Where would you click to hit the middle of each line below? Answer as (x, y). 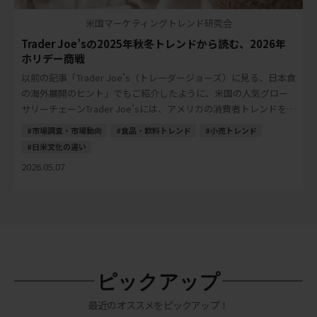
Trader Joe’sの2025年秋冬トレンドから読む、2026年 (154, 44)
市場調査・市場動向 (67, 130)
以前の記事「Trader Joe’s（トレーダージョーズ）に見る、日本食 (158, 78)
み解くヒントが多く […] (71, 125)
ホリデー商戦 (53, 59)
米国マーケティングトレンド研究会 (158, 23)
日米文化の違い (59, 147)
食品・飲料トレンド (156, 130)
